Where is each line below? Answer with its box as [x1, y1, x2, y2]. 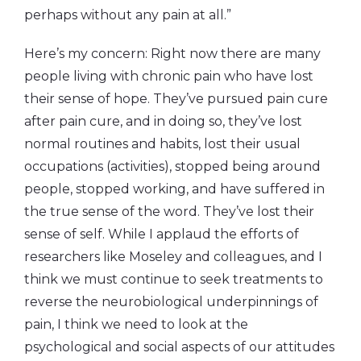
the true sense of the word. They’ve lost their [24, 203, 314, 219]
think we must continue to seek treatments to [24, 271, 323, 287]
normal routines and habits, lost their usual [24, 135, 301, 151]
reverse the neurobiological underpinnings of [24, 293, 318, 309]
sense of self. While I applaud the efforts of [24, 226, 299, 242]
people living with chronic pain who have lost [24, 68, 313, 84]
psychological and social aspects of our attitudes [24, 338, 334, 355]
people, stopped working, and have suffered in [24, 180, 325, 197]
